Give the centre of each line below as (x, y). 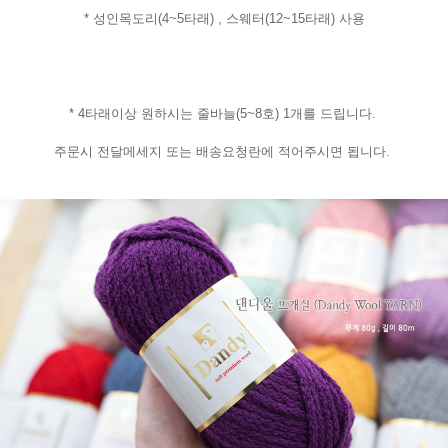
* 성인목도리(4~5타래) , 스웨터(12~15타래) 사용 (224, 18)
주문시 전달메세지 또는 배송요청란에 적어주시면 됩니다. (224, 151)
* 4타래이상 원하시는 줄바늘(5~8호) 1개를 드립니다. (224, 113)
